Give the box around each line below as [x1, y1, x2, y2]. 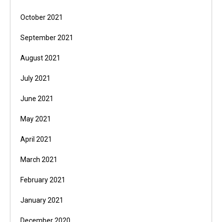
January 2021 [20, 196, 63, 205]
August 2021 [20, 54, 60, 62]
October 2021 [20, 13, 63, 22]
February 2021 [20, 176, 65, 184]
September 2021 [20, 34, 73, 42]
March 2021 [20, 156, 57, 164]
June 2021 [20, 95, 54, 103]
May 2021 [20, 115, 51, 123]
